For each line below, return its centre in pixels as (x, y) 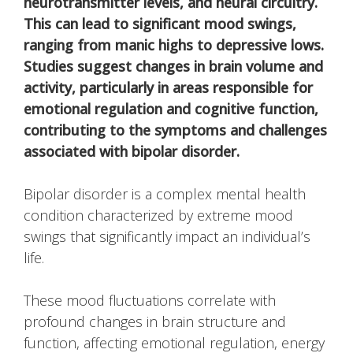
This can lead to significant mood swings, (160, 24)
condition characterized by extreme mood (158, 216)
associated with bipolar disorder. (132, 152)
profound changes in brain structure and (155, 322)
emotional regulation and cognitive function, (171, 109)
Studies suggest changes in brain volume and (173, 67)
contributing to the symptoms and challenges (175, 130)
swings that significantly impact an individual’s (167, 237)
